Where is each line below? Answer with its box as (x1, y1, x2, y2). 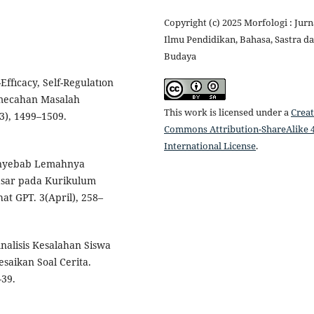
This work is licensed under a (164, 105, 291, 118)
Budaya (164, 49, 196, 62)
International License (164, 139, 256, 152)
